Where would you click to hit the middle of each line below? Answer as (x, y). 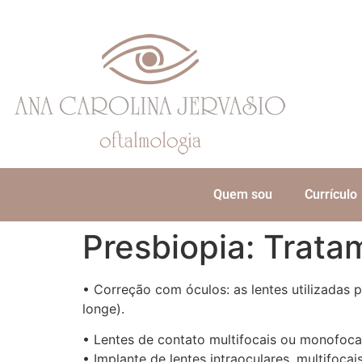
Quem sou (242, 194)
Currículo (330, 194)
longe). (103, 309)
